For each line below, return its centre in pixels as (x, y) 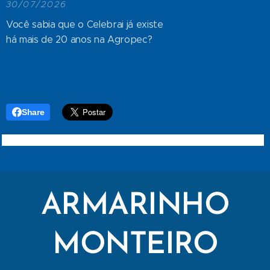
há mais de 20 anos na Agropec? (79, 39)
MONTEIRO (135, 245)
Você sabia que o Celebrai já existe (85, 24)
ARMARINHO (135, 206)
